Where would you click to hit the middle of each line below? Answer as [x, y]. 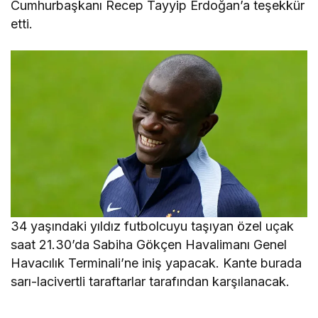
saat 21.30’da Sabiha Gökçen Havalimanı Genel [149, 245]
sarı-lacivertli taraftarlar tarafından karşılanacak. [150, 281]
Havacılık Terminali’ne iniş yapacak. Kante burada [157, 263]
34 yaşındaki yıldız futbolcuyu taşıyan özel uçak [153, 226]
